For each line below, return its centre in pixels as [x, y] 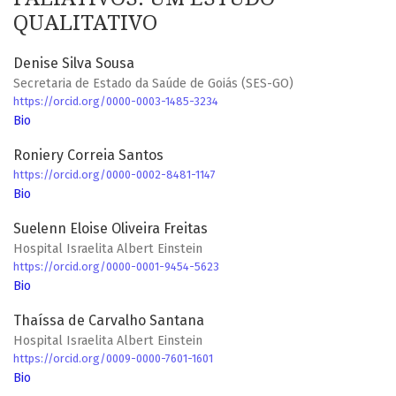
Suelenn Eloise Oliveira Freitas [110, 229]
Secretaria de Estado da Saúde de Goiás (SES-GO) [153, 84]
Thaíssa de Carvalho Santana [109, 321]
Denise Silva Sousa [74, 64]
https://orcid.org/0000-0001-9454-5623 [116, 267]
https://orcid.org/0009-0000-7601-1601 [113, 359]
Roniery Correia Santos [88, 156]
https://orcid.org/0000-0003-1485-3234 [116, 102]
